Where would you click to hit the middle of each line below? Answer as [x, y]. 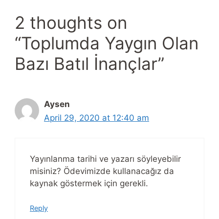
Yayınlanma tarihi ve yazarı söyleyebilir [105, 159]
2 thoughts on [71, 23]
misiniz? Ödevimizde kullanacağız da [102, 171]
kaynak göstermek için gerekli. [89, 183]
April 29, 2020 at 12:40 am [97, 118]
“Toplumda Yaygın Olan [107, 43]
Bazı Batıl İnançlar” [89, 64]
